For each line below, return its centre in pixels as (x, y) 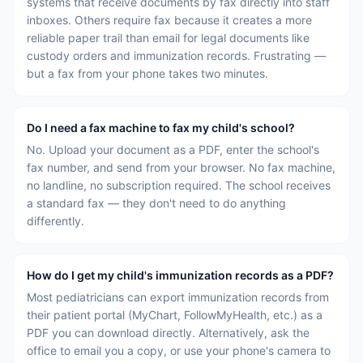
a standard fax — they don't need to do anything (156, 203)
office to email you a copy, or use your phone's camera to (179, 350)
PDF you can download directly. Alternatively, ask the (168, 333)
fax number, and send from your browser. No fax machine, (181, 167)
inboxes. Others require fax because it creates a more (169, 20)
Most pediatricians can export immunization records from (178, 297)
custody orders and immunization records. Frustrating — (176, 56)
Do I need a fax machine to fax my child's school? (161, 128)
